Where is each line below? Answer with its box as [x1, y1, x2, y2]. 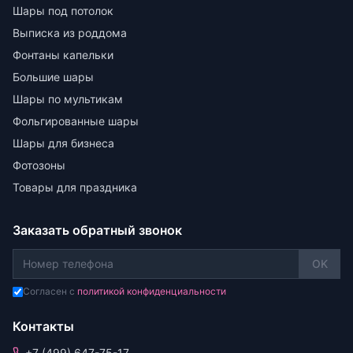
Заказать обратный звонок [13, 222, 182, 238]
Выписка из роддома [13, 26, 127, 39]
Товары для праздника [13, 180, 137, 194]
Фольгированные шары [13, 114, 139, 128]
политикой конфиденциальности [77, 285, 226, 297]
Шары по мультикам [13, 92, 123, 106]
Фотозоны [13, 158, 65, 172]
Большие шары [13, 70, 94, 84]
